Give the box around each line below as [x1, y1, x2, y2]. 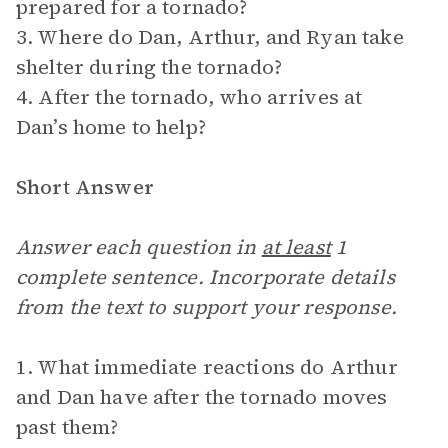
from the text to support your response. [16, 293, 397, 321]
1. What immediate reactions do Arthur [16, 353, 399, 381]
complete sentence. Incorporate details [16, 263, 395, 291]
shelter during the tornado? [16, 53, 283, 81]
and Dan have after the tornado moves [16, 383, 388, 411]
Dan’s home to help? [16, 113, 206, 141]
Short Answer [16, 173, 154, 201]
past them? [16, 413, 119, 441]
